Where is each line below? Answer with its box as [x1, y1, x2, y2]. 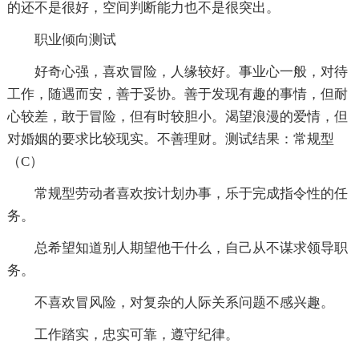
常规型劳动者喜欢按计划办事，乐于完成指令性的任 [6, 185, 348, 201]
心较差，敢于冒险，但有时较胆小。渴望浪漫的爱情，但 [6, 108, 348, 124]
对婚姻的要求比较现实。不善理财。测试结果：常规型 [6, 131, 334, 147]
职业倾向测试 [6, 31, 116, 47]
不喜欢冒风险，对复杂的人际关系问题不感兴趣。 [6, 294, 334, 310]
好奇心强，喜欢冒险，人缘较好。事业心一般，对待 [6, 63, 348, 79]
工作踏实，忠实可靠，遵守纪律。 [6, 326, 239, 342]
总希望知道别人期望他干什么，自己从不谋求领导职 [6, 240, 348, 256]
